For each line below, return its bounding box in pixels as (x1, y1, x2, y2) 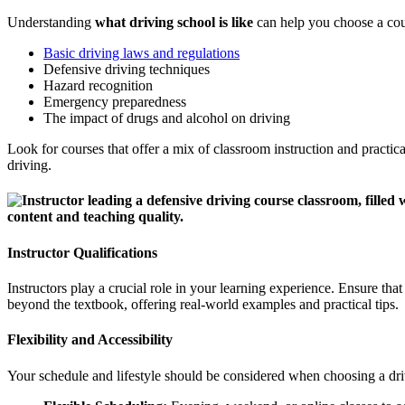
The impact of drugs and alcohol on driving (43, 110, 290, 127)
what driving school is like (95, 14, 253, 31)
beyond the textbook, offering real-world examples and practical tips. (7, 297, 399, 313)
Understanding (7, 14, 95, 31)
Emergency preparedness (43, 94, 186, 110)
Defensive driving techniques (43, 61, 210, 78)
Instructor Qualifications (7, 244, 157, 260)
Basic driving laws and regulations (43, 45, 240, 61)
